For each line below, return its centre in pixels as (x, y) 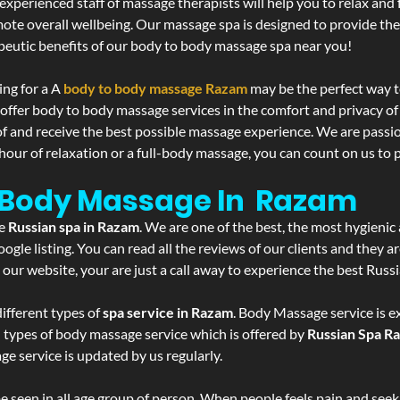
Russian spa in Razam (74, 226)
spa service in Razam (168, 312)
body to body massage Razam (155, 88)
